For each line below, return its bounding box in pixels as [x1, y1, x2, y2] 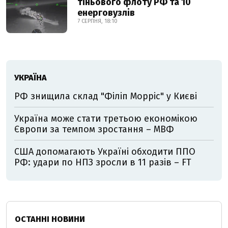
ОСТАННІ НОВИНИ [15, 214, 85, 224]
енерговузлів [77, 7, 135, 19]
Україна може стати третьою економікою [14, 113, 197, 125]
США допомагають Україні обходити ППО [14, 146, 195, 158]
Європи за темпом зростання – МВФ [14, 124, 174, 135]
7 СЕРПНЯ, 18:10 [77, 18, 118, 25]
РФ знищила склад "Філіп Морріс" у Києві [14, 91, 197, 102]
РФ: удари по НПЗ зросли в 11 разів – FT [14, 157, 191, 168]
